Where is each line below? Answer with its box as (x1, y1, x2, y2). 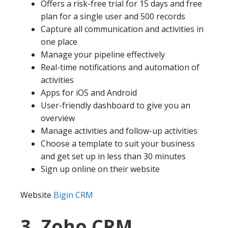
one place (41, 36, 77, 48)
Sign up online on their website (41, 163, 160, 175)
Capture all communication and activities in (41, 23, 204, 35)
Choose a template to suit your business (41, 138, 195, 150)
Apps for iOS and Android (41, 87, 137, 99)
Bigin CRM (53, 189, 93, 201)
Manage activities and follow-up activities (41, 125, 197, 137)
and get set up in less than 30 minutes (41, 151, 186, 162)
